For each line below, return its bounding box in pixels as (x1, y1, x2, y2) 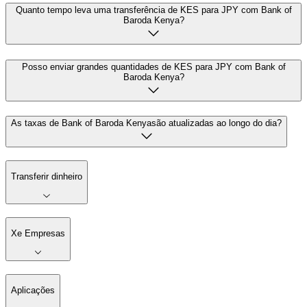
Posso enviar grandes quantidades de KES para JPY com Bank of (21, 61, 286, 72)
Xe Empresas (11, 228, 65, 239)
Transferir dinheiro (11, 171, 82, 182)
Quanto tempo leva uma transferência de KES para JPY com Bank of (15, 4, 292, 15)
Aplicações (11, 284, 55, 295)
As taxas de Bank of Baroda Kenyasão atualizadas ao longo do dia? (11, 118, 282, 129)
